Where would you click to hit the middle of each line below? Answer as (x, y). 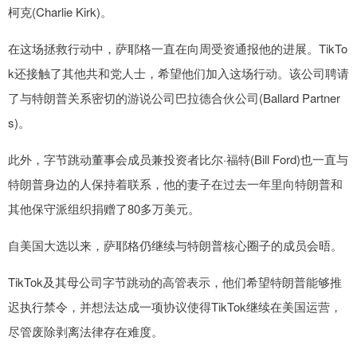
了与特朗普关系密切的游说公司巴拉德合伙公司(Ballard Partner (174, 98)
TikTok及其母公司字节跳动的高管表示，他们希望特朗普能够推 (175, 282)
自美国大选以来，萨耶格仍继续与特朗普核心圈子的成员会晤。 (175, 245)
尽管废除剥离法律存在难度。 (86, 331)
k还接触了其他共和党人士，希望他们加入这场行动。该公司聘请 (178, 73)
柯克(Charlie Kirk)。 (60, 12)
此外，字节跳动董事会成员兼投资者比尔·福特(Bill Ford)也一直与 (178, 159)
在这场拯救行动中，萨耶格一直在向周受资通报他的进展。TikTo (178, 49)
